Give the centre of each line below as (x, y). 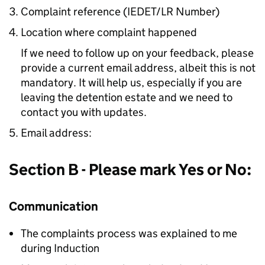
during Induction (60, 248)
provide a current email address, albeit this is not (138, 68)
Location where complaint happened (109, 33)
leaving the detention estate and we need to (127, 98)
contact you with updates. (84, 112)
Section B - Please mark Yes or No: (130, 170)
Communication (54, 207)
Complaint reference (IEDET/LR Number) (120, 12)
